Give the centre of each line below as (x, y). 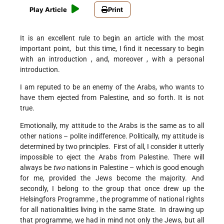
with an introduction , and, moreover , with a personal (112, 59)
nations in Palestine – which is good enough (134, 168)
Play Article (48, 10)
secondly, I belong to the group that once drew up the (112, 189)
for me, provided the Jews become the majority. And (112, 178)
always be (36, 168)
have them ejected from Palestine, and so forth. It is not (112, 98)
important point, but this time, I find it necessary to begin (112, 49)
